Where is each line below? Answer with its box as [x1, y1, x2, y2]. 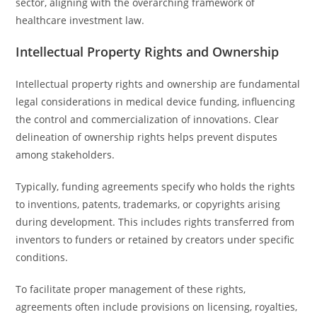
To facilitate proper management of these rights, [16, 282, 246, 296]
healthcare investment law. [16, 13, 145, 27]
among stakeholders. [16, 148, 115, 161]
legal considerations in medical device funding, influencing [16, 95, 296, 108]
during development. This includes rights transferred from [16, 215, 295, 229]
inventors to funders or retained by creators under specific [16, 233, 295, 246]
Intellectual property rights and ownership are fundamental [16, 77, 301, 91]
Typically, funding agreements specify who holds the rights [16, 180, 296, 193]
